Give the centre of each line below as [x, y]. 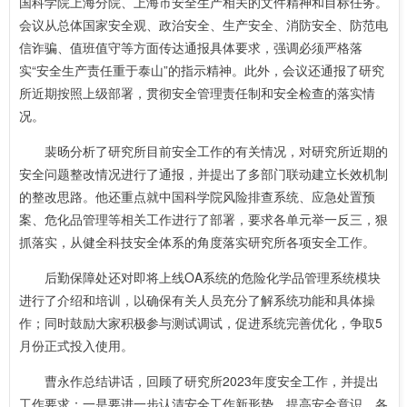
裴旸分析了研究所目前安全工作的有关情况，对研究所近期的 [216, 151]
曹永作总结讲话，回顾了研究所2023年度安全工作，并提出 [212, 381]
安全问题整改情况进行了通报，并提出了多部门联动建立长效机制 [203, 174]
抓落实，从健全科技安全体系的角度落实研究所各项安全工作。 [197, 242]
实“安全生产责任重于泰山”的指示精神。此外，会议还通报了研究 [202, 70]
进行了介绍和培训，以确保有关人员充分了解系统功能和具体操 [197, 300]
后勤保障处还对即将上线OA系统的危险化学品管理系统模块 [213, 277]
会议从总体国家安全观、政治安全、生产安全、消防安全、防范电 [203, 25]
